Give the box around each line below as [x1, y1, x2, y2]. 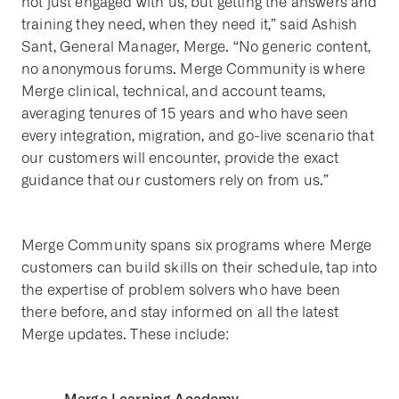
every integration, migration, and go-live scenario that [21, 127, 374, 144]
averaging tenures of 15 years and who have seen [21, 105, 349, 122]
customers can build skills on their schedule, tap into [21, 259, 378, 276]
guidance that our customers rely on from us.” [21, 172, 330, 189]
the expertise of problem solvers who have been [21, 281, 341, 298]
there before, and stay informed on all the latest [21, 304, 338, 321]
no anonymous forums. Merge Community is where [21, 61, 366, 77]
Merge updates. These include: [21, 326, 230, 343]
